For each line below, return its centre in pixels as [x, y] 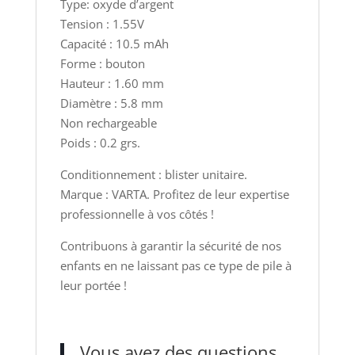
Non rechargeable [108, 123]
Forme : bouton [102, 64]
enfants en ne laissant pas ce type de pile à [176, 266]
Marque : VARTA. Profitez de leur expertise [174, 195]
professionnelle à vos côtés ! [137, 214]
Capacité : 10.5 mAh [114, 44]
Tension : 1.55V [102, 24]
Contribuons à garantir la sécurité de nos [170, 246]
